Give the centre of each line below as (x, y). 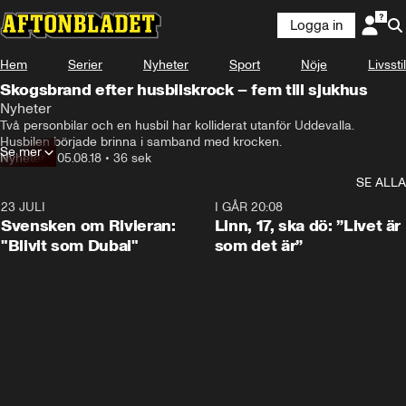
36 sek (132, 158)
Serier (85, 65)
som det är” (258, 246)
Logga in (316, 25)
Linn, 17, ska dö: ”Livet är (308, 226)
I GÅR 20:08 (248, 207)
